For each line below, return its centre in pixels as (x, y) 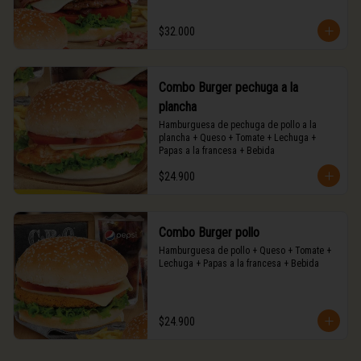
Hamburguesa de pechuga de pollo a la (237, 125)
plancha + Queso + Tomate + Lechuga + (237, 138)
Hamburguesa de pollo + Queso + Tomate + (245, 251)
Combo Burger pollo (209, 232)
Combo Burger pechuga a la (228, 87)
